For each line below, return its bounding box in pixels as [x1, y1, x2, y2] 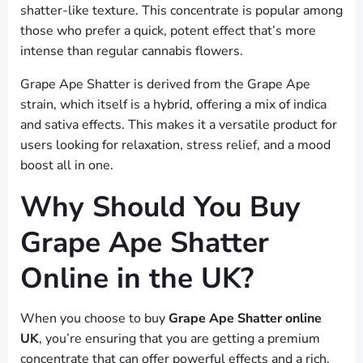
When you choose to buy [20, 310, 169, 328]
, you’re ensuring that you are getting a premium [39, 330, 320, 348]
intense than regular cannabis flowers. [20, 42, 243, 61]
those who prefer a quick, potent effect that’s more [20, 22, 316, 41]
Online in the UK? [20, 258, 254, 298]
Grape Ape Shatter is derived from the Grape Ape [20, 75, 310, 94]
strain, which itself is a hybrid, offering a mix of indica [20, 96, 327, 114]
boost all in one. [20, 156, 113, 175]
